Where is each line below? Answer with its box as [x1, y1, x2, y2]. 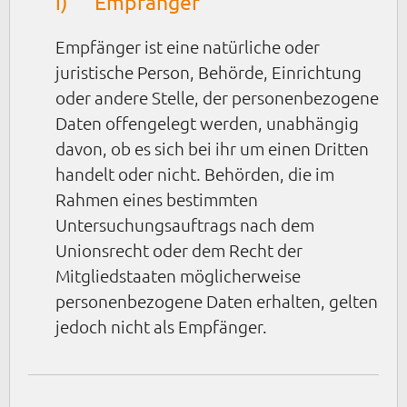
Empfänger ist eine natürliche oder [55, 35, 320, 58]
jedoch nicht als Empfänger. [55, 315, 267, 338]
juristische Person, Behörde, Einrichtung [55, 61, 362, 84]
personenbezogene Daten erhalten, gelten [55, 290, 378, 313]
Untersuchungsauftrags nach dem [55, 213, 314, 236]
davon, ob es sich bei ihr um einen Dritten [55, 137, 369, 160]
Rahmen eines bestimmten [55, 188, 258, 211]
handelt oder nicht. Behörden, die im [55, 163, 334, 185]
